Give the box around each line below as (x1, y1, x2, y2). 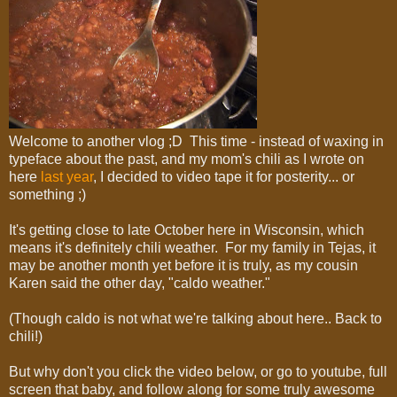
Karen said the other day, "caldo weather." (9, 275, 270, 291)
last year (41, 168, 93, 184)
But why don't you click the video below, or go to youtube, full (9, 363, 387, 379)
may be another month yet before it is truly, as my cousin (9, 257, 358, 273)
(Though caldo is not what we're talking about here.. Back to (9, 310, 382, 326)
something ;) (9, 186, 86, 202)
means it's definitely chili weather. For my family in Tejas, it (9, 239, 376, 255)
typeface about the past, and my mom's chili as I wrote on (9, 151, 364, 167)
